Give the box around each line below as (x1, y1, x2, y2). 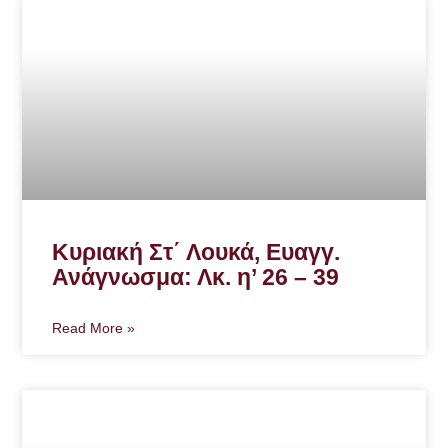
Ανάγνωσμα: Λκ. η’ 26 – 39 (52, 264, 340, 291)
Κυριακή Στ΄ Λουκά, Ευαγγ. (52, 239, 341, 266)
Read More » (52, 320, 136, 337)
